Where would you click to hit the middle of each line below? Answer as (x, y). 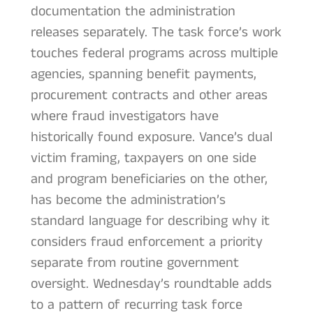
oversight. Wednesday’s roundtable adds (151, 284)
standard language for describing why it (150, 221)
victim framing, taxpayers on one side (143, 159)
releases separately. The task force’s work (156, 33)
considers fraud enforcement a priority (146, 242)
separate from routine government (134, 263)
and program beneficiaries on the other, (149, 180)
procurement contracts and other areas (149, 96)
